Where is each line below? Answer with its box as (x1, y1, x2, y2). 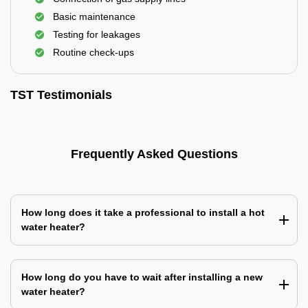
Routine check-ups (53, 47, 134, 58)
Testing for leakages (53, 29, 140, 40)
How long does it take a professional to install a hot (21, 207, 265, 218)
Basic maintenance (53, 11, 135, 22)
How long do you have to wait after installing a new (21, 272, 263, 283)
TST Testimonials (10, 88, 112, 102)
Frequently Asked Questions (70, 147, 238, 161)
